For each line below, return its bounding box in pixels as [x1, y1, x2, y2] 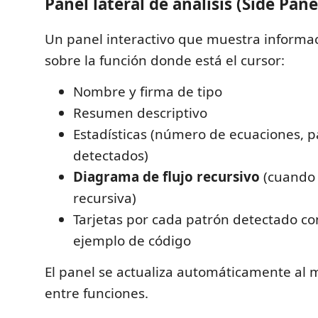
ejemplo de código [73, 231, 191, 250]
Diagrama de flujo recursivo [73, 168, 260, 186]
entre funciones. [45, 284, 148, 302]
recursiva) [73, 189, 136, 207]
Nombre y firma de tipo [73, 82, 222, 101]
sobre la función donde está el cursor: [45, 51, 285, 70]
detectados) [73, 146, 148, 165]
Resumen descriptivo [73, 104, 207, 122]
